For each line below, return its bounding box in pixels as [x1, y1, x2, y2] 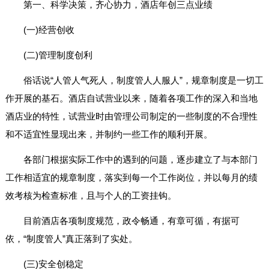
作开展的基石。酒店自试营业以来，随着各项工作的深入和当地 [5, 93, 258, 104]
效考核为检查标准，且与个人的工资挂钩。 [5, 190, 177, 201]
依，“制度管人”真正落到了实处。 [5, 234, 138, 244]
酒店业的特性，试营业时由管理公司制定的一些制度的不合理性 [5, 111, 258, 122]
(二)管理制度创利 [23, 50, 92, 61]
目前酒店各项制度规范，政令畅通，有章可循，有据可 [23, 216, 240, 226]
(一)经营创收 [23, 25, 74, 35]
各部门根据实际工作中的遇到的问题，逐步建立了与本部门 [23, 154, 258, 165]
